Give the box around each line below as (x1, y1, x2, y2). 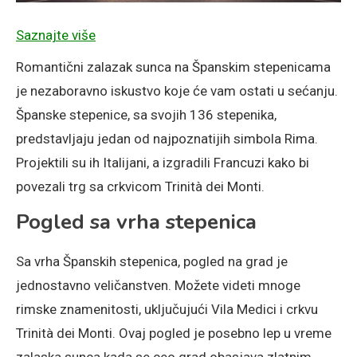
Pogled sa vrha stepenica (16, 207, 257, 236)
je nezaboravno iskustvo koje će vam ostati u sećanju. (16, 82, 338, 99)
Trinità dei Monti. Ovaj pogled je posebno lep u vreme (16, 324, 331, 341)
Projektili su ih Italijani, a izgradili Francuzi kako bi (16, 154, 309, 171)
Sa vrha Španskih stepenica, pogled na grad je (16, 253, 288, 269)
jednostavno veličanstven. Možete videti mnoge (16, 277, 300, 293)
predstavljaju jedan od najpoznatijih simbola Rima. (16, 130, 318, 147)
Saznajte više (16, 26, 96, 43)
